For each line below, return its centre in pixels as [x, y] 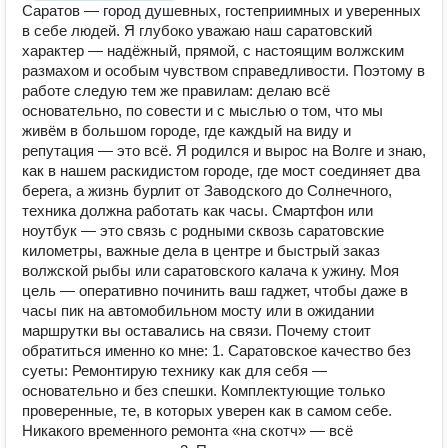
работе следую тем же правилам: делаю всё [176, 90]
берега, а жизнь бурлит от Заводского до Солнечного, [207, 190]
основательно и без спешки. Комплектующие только [203, 390]
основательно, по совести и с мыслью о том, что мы [202, 110]
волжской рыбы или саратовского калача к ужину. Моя [210, 270]
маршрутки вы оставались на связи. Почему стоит [196, 330]
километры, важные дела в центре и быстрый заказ [201, 250]
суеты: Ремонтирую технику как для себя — [174, 370]
